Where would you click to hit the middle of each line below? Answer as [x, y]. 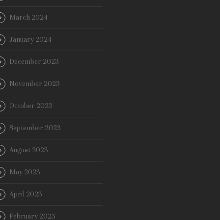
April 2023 [26, 194]
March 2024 [28, 18]
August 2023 [29, 150]
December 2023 [34, 62]
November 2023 [35, 84]
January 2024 [30, 40]
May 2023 [25, 172]
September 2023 [35, 128]
